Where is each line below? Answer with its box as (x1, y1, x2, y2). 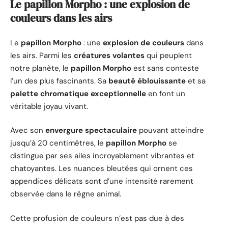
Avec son (10, 125, 45, 136)
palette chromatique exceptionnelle (10, 88, 146, 99)
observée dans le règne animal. (10, 189, 121, 199)
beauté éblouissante (108, 75, 186, 86)
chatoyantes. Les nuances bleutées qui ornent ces (10, 163, 193, 174)
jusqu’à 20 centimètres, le (10, 138, 106, 149)
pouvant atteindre (137, 125, 204, 136)
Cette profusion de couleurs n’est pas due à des (10, 213, 184, 223)
